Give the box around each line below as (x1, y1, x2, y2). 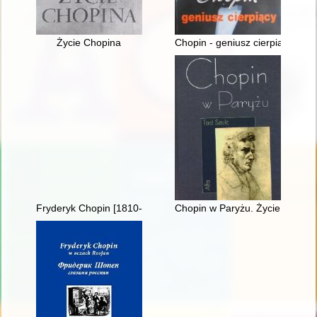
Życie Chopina (57, 36, 122, 48)
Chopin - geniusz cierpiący (175, 36, 294, 48)
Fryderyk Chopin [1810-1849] (35, 202, 168, 214)
